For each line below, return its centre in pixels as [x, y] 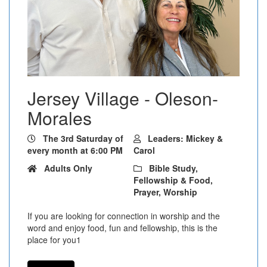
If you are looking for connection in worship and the [124, 216]
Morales [60, 118]
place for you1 [54, 240]
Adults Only [68, 168]
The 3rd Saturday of [83, 139]
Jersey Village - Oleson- [123, 98]
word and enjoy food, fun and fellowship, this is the [122, 228]
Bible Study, [173, 168]
